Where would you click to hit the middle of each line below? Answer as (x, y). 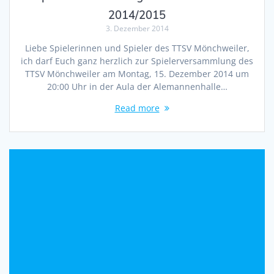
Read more (137, 108)
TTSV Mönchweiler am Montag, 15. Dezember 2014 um (137, 74)
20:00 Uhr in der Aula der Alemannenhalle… (137, 87)
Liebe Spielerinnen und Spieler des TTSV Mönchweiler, (137, 48)
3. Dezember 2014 (137, 29)
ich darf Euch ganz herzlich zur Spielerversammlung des (137, 61)
